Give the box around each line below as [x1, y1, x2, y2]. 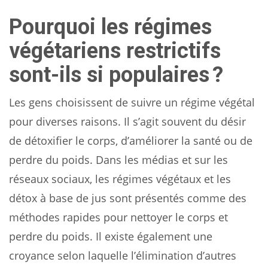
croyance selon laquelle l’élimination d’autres [9, 248, 236, 263]
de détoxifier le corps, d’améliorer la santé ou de [9, 133, 252, 148]
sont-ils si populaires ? [9, 62, 223, 87]
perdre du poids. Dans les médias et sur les [9, 152, 228, 167]
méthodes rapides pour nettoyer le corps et [9, 209, 228, 224]
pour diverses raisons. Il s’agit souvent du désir [9, 114, 246, 129]
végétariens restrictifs [9, 38, 221, 63]
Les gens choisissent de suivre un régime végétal [9, 95, 255, 109]
